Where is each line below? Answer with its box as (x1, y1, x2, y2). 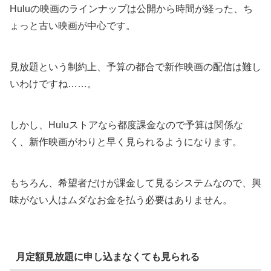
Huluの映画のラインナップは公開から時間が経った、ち (10, 3, 253, 14)
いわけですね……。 (10, 78, 97, 89)
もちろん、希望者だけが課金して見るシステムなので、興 (10, 177, 261, 188)
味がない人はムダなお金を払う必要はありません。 (10, 194, 232, 205)
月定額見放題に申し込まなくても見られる (15, 252, 200, 263)
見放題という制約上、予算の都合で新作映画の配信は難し (10, 61, 261, 72)
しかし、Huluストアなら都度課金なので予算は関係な (10, 119, 243, 130)
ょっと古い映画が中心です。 (10, 20, 135, 31)
